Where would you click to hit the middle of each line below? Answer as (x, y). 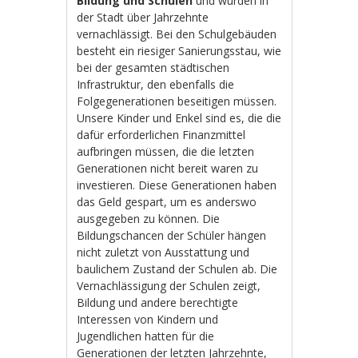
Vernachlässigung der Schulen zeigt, (169, 285)
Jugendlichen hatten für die (146, 336)
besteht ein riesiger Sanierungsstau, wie (179, 50)
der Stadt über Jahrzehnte (143, 17)
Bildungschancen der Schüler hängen (172, 235)
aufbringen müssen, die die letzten (166, 151)
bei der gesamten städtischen (153, 67)
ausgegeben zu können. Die (149, 218)
